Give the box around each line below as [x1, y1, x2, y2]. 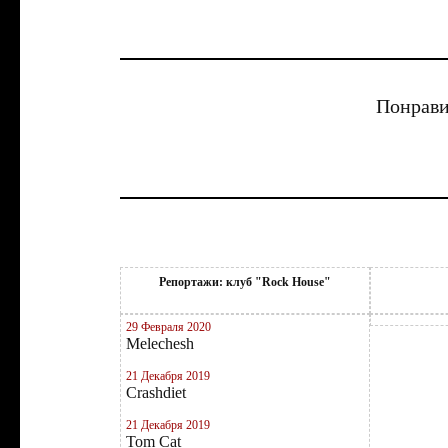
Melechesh [126, 335, 194, 352]
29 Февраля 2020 [126, 320, 211, 334]
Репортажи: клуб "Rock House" [159, 275, 331, 289]
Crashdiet [126, 384, 186, 401]
